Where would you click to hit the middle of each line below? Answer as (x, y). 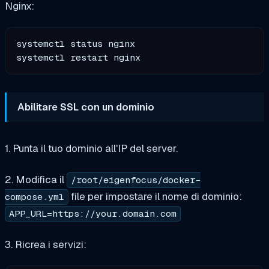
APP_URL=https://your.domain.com (93, 213)
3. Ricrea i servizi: (46, 244)
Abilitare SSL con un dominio (86, 107)
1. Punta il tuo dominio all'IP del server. (91, 149)
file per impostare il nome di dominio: (156, 196)
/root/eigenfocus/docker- (136, 180)
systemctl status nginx (76, 44)
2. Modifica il (36, 179)
